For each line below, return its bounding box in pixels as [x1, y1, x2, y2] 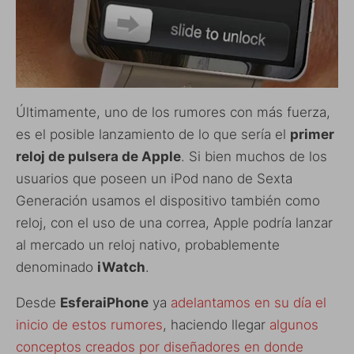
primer [290, 126, 334, 143]
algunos [269, 317, 318, 333]
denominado [16, 259, 97, 276]
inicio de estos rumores [16, 317, 163, 333]
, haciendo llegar [163, 317, 269, 333]
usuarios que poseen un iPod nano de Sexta [16, 171, 292, 187]
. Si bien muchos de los [181, 149, 327, 165]
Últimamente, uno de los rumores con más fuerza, [16, 104, 330, 121]
